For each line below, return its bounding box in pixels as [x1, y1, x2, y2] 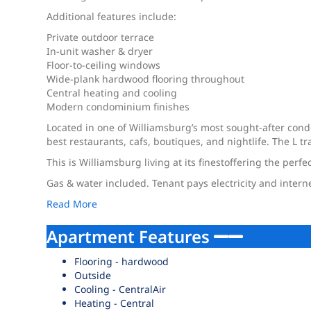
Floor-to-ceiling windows [47, 58, 161, 72]
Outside [74, 269, 112, 282]
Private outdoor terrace [47, 31, 155, 44]
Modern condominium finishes [47, 100, 190, 113]
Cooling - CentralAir [74, 283, 167, 296]
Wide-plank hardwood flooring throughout [47, 72, 245, 85]
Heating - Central [74, 296, 155, 310]
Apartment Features [47, 225, 215, 248]
